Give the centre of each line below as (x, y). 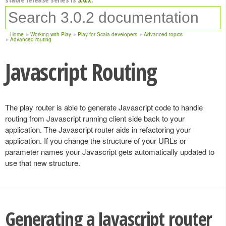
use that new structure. (43, 163)
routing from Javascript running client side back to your (95, 118)
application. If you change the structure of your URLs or (96, 140)
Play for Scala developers (107, 34)
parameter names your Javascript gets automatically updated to (110, 152)
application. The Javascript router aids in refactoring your (98, 129)
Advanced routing (31, 39)
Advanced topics (163, 34)
